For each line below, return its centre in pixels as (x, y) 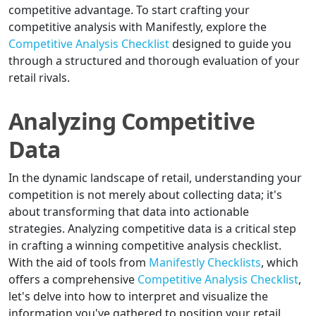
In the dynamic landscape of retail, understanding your (155, 178)
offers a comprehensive (73, 280)
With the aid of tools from (79, 263)
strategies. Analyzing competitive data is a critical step (152, 229)
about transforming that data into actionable (129, 212)
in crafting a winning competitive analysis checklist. (145, 246)
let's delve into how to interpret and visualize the (138, 297)
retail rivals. (39, 78)
